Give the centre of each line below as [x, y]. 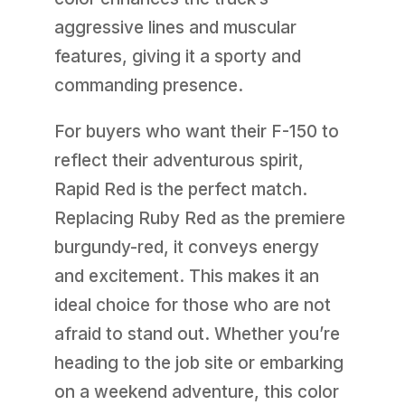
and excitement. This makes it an [186, 276]
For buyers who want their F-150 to [196, 131]
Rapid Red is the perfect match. [180, 189]
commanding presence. [148, 85]
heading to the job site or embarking [198, 363]
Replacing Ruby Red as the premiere [199, 218]
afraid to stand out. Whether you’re [197, 334]
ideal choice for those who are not [192, 305]
